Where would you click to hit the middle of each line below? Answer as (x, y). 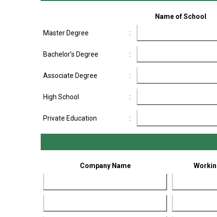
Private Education (70, 118)
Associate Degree (70, 76)
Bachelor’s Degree (71, 54)
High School (61, 97)
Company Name (105, 166)
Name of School (180, 16)
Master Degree (66, 33)
